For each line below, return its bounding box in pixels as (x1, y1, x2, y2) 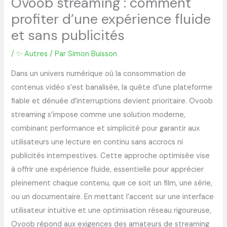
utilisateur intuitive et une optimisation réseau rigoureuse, (11, 205, 212, 215)
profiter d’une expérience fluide (11, 10, 211, 28)
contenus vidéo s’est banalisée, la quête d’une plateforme (11, 82, 213, 92)
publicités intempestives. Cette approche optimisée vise (11, 150, 210, 161)
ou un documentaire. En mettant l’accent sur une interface (11, 192, 214, 202)
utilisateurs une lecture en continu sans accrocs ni (11, 137, 183, 147)
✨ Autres (16, 49, 48, 59)
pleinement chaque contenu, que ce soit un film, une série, (11, 178, 213, 188)
